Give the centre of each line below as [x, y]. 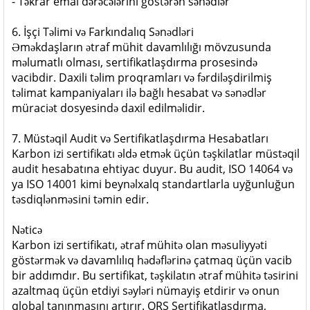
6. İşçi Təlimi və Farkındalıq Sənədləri [103, 32]
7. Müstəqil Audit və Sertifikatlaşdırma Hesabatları [140, 138]
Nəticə [27, 230]
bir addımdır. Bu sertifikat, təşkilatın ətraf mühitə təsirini [155, 275]
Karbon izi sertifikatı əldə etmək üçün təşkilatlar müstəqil [156, 154]
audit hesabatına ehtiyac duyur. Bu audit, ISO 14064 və [152, 169]
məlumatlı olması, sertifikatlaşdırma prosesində [135, 62]
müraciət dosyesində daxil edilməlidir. [108, 108]
